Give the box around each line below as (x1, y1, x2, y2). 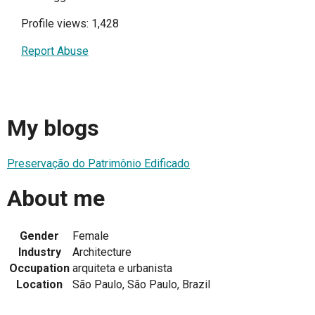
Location (16, 277, 63, 291)
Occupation (9, 261, 70, 275)
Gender (20, 229, 59, 243)
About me (7, 185, 105, 212)
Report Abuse (21, 44, 89, 58)
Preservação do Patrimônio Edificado (7, 156, 190, 170)
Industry (18, 245, 61, 259)
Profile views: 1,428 (21, 17, 119, 30)
